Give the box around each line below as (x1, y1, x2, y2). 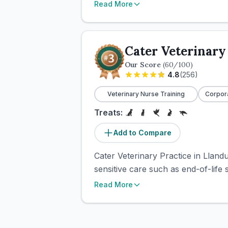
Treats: (94, 107, 123, 118)
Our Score (125, 60, 163, 69)
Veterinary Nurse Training (107, 90, 185, 98)
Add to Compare (113, 128, 172, 137)
